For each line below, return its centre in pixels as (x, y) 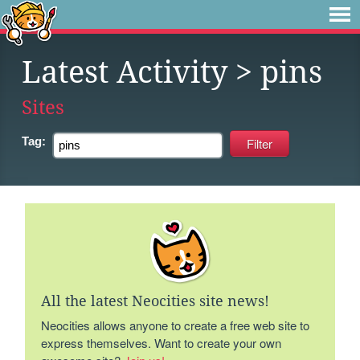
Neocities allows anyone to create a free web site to (176, 325)
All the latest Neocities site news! (155, 301)
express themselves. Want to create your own (162, 343)
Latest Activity (125, 72)
